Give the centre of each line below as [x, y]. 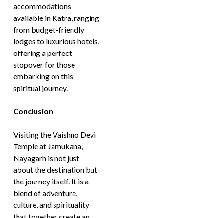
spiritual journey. [41, 88]
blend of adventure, [45, 193]
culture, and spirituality [51, 205]
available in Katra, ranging [56, 18]
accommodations [42, 6]
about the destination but [55, 170]
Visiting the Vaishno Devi [55, 135]
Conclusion [33, 111]
